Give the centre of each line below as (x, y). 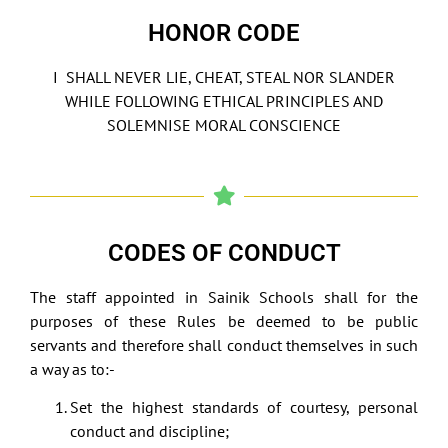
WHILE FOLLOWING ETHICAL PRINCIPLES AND (224, 100)
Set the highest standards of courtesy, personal (244, 407)
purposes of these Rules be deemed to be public (224, 321)
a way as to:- (72, 369)
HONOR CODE (224, 32)
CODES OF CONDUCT (224, 253)
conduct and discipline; (149, 431)
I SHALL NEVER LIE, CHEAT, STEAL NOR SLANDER (224, 76)
